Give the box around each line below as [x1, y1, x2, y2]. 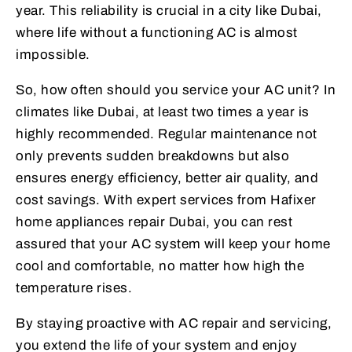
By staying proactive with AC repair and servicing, [16, 316, 332, 332]
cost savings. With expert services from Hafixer [16, 192, 317, 208]
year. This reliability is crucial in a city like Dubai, [16, 3, 322, 19]
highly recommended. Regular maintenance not [16, 126, 317, 142]
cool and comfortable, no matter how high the [16, 258, 304, 274]
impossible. [16, 47, 90, 63]
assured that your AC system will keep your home [16, 236, 331, 252]
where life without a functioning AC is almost [16, 25, 298, 41]
